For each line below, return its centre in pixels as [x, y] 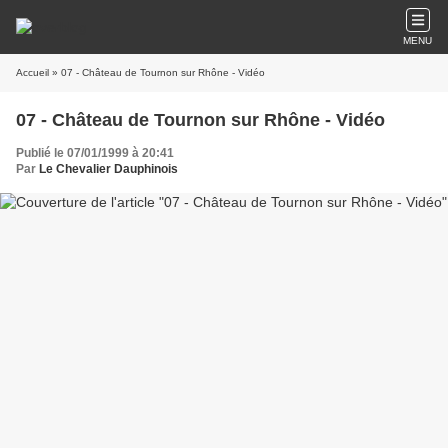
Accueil [32, 72]
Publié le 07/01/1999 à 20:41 [95, 153]
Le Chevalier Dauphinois [108, 169]
